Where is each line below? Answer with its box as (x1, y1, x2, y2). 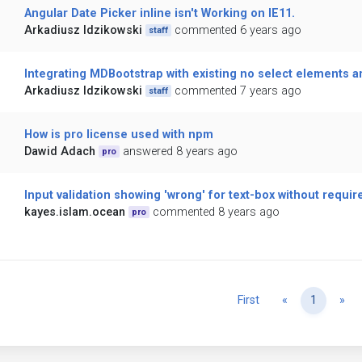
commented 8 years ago (153, 205, 280, 220)
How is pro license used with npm (23, 128, 213, 142)
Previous (287, 293, 333, 307)
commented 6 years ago (175, 23, 302, 38)
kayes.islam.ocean (23, 205, 125, 220)
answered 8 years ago (123, 145, 238, 159)
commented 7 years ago (175, 84, 302, 99)
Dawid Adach (23, 145, 95, 159)
